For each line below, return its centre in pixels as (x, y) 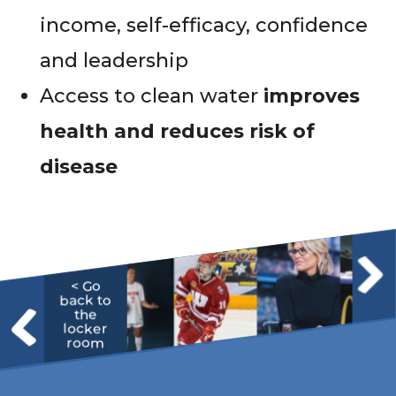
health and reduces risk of (177, 131)
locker (86, 328)
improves (312, 95)
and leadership (114, 60)
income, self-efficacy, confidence (204, 25)
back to (86, 300)
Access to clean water (152, 95)
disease (79, 166)
